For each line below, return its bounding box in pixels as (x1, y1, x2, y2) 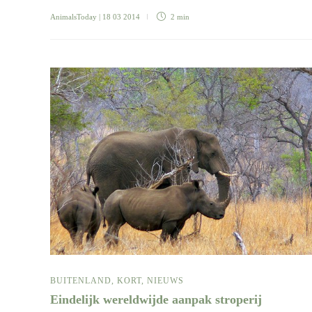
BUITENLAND (50, 276, 111, 286)
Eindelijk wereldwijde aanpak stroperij (50, 292, 265, 307)
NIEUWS (147, 276, 184, 286)
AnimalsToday (50, 13, 97, 22)
